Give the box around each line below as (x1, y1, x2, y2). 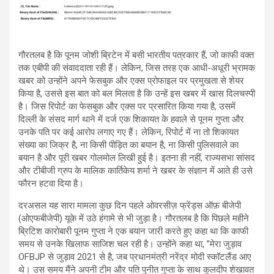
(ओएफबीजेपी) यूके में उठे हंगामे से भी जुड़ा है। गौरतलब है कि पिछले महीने (18, 212, 249, 224)
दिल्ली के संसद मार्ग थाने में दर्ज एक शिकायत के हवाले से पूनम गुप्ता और (18, 113, 244, 125)
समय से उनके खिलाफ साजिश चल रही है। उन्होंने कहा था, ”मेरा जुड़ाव (18, 238, 242, 250)
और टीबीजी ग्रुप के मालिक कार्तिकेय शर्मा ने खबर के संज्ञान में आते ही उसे (18, 165, 253, 176)
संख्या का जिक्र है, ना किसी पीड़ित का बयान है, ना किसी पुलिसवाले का (18, 139, 239, 150)
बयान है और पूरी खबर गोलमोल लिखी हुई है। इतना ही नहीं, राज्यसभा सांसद (18, 152, 255, 163)
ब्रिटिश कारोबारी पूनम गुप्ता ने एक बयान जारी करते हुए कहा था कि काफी (18, 225, 248, 237)
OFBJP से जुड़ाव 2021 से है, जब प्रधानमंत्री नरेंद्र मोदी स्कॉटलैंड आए (18, 251, 251, 262)
